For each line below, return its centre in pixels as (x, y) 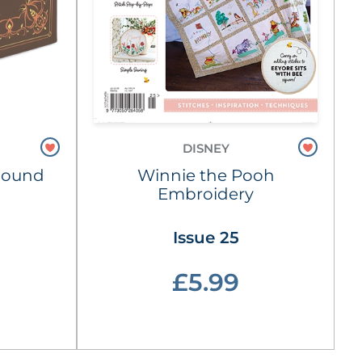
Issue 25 (206, 238)
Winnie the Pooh (206, 175)
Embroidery (206, 194)
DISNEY (206, 148)
